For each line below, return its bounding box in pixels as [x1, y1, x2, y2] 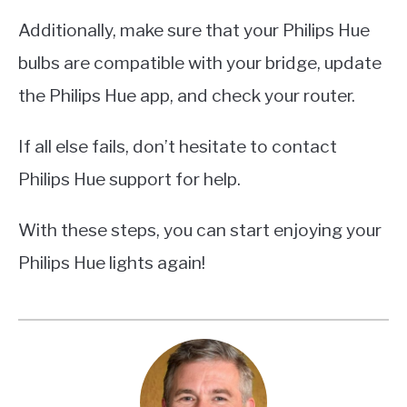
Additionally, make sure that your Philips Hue [18, 19, 370, 42]
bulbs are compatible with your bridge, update [18, 52, 382, 74]
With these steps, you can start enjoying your [18, 219, 382, 242]
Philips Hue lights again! [18, 252, 205, 274]
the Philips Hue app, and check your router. [18, 84, 355, 107]
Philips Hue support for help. [18, 168, 241, 191]
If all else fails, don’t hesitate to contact [18, 135, 337, 158]
